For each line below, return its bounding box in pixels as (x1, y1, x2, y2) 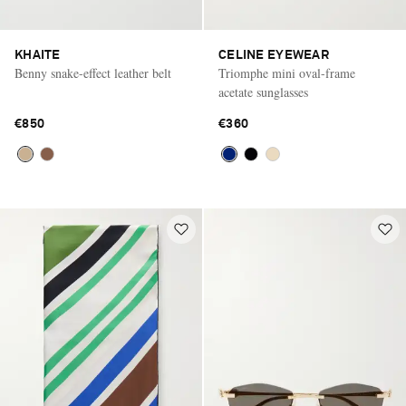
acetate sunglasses (218, 82, 308, 101)
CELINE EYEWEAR (218, 48, 329, 62)
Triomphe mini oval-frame (218, 63, 355, 82)
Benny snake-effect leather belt (14, 63, 171, 82)
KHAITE (14, 48, 61, 62)
